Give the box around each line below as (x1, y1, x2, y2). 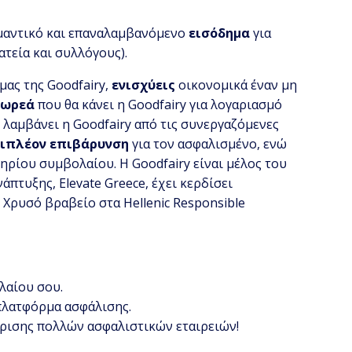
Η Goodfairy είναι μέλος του (119, 155, 288, 173)
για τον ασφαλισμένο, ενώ (129, 135, 288, 153)
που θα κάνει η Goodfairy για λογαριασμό (35, 96, 283, 114)
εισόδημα (189, 24, 251, 42)
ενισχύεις (112, 76, 176, 94)
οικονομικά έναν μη (175, 76, 298, 94)
